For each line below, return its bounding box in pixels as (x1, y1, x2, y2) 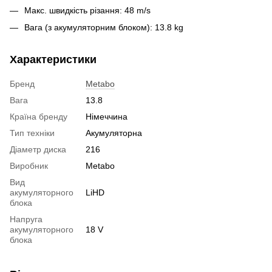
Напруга (10, 214, 42, 225)
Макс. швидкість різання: (24, 5, 122, 15)
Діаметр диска (10, 144, 66, 155)
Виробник (10, 161, 48, 171)
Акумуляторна (86, 128, 142, 138)
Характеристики (10, 53, 97, 66)
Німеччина (86, 112, 127, 122)
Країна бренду (10, 112, 67, 122)
